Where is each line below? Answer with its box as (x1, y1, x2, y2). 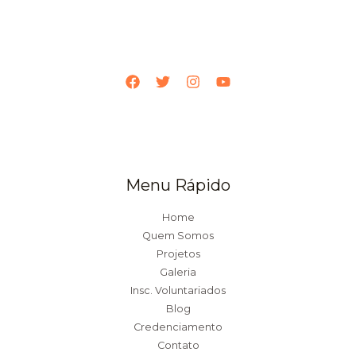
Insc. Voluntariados (130, 284, 226, 297)
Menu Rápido (126, 176, 230, 195)
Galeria (160, 266, 196, 279)
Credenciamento (133, 321, 222, 334)
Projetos (156, 248, 200, 261)
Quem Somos (142, 230, 214, 242)
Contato (157, 339, 199, 352)
